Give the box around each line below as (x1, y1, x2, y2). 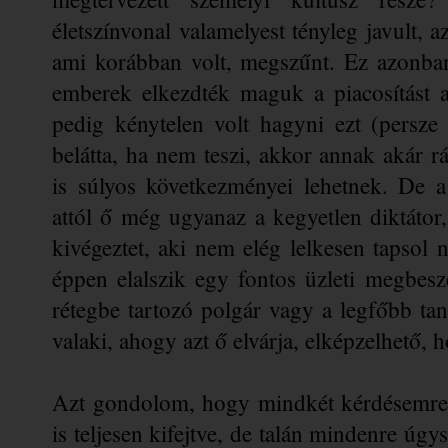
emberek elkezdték (52, 76, 240, 107)
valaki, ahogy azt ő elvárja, (52, 324, 305, 355)
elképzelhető (305, 324, 421, 355)
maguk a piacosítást (240, 76, 430, 107)
